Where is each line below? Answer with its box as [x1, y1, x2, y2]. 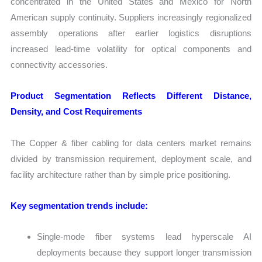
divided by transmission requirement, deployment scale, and [11, 153, 251, 164]
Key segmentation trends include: [11, 200, 149, 211]
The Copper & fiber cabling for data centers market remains [11, 137, 251, 148]
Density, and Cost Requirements [11, 106, 143, 117]
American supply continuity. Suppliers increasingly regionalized [11, 12, 251, 23]
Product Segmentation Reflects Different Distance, [11, 91, 251, 101]
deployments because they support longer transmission [37, 247, 251, 258]
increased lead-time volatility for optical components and [11, 44, 251, 54]
